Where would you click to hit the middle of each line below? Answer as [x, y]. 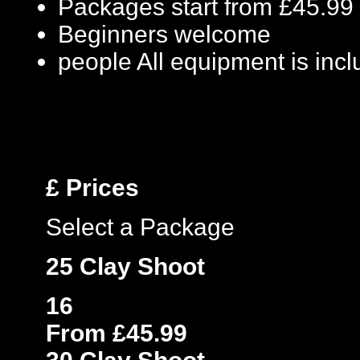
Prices [99, 188]
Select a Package [140, 227]
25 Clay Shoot [125, 266]
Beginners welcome [164, 34]
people [95, 61]
